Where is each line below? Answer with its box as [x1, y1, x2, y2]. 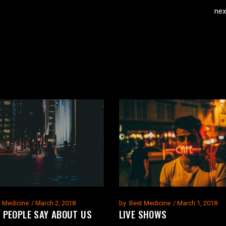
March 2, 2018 [35, 199, 76, 207]
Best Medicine [129, 199, 171, 207]
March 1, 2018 [177, 199, 217, 207]
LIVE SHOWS [119, 207, 167, 221]
